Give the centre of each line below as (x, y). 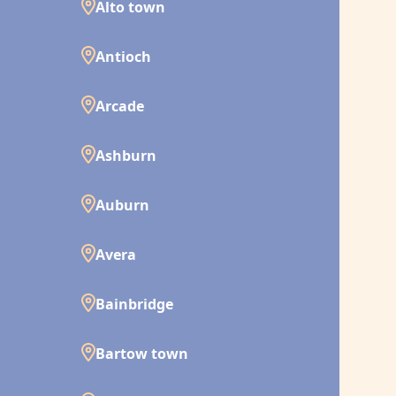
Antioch (123, 57)
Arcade (120, 106)
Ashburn (126, 156)
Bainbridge (134, 304)
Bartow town (142, 354)
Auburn (122, 205)
